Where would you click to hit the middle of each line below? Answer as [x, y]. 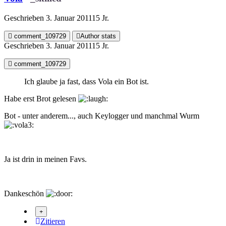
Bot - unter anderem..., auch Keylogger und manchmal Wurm [102, 116]
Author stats [98, 36]
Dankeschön [25, 194]
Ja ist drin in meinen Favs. [45, 159]
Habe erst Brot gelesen [41, 99]
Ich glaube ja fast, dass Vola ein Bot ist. [87, 82]
